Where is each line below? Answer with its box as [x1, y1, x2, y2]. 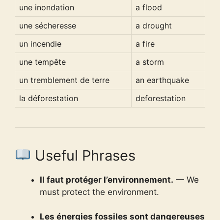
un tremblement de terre [19, 75, 110, 85]
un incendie [19, 38, 61, 49]
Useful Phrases [31, 146, 136, 164]
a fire [136, 38, 155, 49]
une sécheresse [19, 20, 76, 30]
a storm [136, 56, 164, 67]
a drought [136, 20, 172, 30]
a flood [136, 2, 162, 12]
